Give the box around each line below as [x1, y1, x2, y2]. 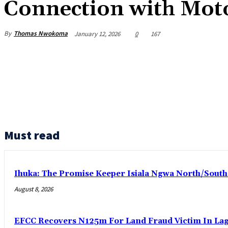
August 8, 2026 [14, 185, 53, 194]
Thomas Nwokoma [14, 28, 68, 38]
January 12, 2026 [74, 29, 120, 38]
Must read [4, 127, 60, 144]
